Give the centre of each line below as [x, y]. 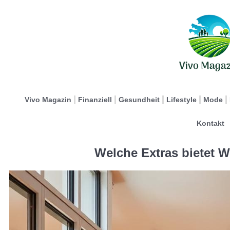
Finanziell [95, 100]
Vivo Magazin [48, 100]
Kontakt [210, 123]
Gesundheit [139, 100]
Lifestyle [181, 100]
